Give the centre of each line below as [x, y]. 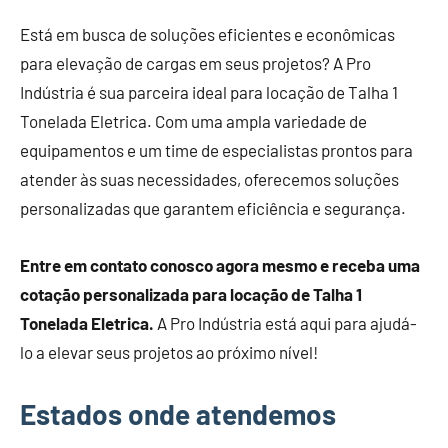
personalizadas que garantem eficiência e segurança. [213, 207]
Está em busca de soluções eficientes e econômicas [207, 33]
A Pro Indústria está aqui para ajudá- [285, 322]
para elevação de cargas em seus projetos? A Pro [195, 62]
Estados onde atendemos [178, 413]
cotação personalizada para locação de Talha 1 [191, 293]
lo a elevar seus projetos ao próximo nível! [169, 351]
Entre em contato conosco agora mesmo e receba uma [220, 264]
